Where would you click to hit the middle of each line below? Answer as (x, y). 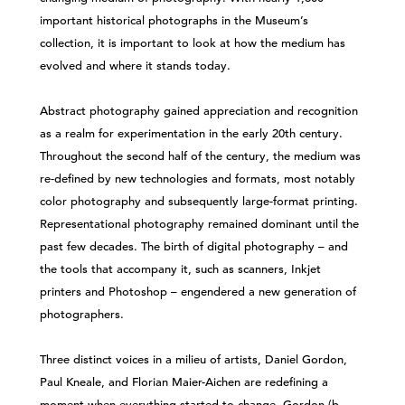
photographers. (82, 314)
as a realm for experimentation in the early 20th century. (191, 133)
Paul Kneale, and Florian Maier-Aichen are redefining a (184, 382)
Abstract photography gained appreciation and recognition (199, 111)
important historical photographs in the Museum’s (174, 20)
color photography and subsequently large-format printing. (199, 201)
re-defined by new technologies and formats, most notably (198, 179)
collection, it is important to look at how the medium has (193, 43)
